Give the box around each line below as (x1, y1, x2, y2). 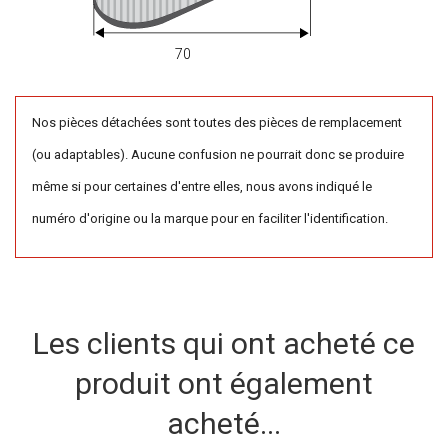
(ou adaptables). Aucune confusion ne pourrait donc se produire (32, 146, 405, 162)
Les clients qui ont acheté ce (33, 326, 415, 362)
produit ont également (75, 366, 373, 402)
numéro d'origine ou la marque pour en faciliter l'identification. (32, 210, 389, 226)
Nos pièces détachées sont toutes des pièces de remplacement (32, 114, 403, 130)
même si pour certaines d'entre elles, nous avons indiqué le (32, 178, 373, 194)
